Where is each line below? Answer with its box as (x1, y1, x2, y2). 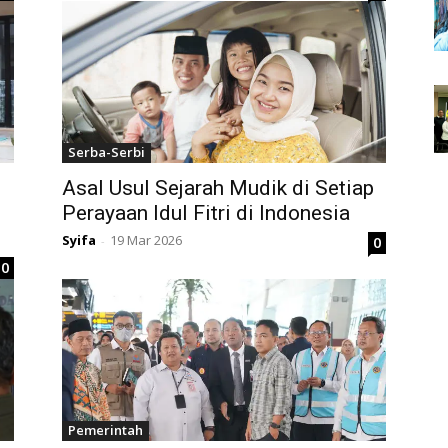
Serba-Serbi (68, 143, 145, 162)
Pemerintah (68, 421, 143, 440)
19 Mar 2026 (110, 231, 182, 250)
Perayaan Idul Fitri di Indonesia (62, 201, 350, 226)
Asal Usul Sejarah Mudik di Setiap (62, 176, 374, 201)
